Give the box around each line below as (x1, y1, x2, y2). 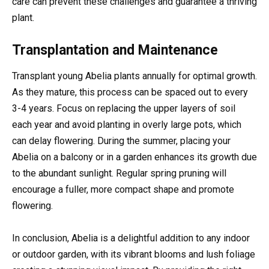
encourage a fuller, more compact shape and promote (12, 184, 234, 196)
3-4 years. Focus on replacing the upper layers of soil (12, 103, 235, 115)
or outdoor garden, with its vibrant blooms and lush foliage (12, 249, 255, 261)
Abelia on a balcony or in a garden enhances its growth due (12, 151, 257, 163)
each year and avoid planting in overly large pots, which (12, 119, 241, 131)
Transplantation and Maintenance (12, 42, 218, 59)
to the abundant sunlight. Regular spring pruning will (12, 168, 226, 180)
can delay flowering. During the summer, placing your (12, 135, 231, 147)
